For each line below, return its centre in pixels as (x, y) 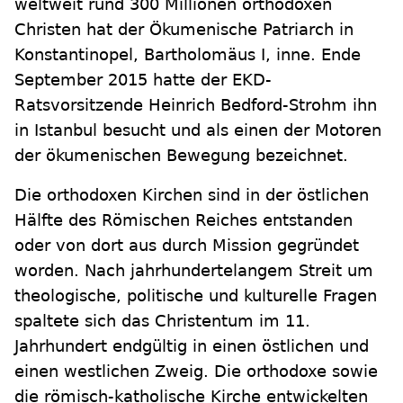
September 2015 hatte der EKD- (143, 80)
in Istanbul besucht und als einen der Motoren (198, 130)
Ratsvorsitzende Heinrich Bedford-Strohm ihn (196, 105)
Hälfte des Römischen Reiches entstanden (184, 220)
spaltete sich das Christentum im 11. (162, 321)
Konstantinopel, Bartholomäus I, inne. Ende (188, 54)
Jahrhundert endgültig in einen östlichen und (192, 346)
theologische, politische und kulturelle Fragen (196, 296)
